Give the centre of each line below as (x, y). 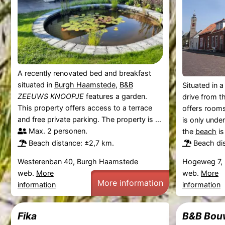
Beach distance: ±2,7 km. (71, 143)
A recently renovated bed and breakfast (84, 73)
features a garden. (115, 96)
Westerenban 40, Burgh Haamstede (78, 161)
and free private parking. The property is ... (89, 120)
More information (130, 183)
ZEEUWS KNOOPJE (50, 96)
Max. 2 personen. (58, 131)
